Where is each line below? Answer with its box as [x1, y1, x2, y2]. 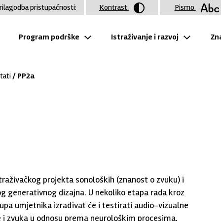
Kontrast [99, 2, 129, 12]
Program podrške [18, 32, 79, 42]
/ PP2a [11, 71, 35, 81]
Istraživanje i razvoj [111, 32, 179, 42]
